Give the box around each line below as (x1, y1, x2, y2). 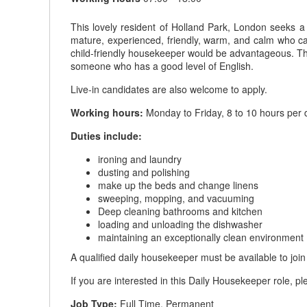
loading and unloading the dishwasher (98, 217, 262, 231)
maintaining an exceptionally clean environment (98, 230, 304, 244)
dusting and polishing (98, 165, 190, 179)
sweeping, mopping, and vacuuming (98, 191, 254, 205)
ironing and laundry (98, 152, 182, 166)
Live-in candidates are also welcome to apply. (71, 82, 267, 96)
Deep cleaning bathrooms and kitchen (98, 204, 262, 218)
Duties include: (71, 129, 142, 143)
